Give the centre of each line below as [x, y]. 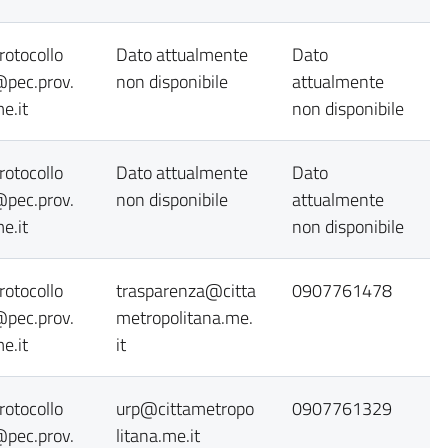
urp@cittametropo [185, 408]
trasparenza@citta [186, 290]
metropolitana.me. [184, 317]
